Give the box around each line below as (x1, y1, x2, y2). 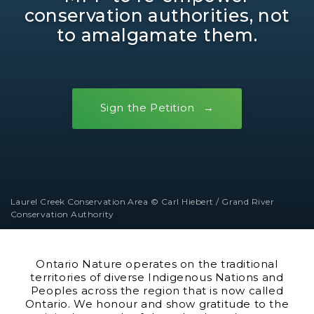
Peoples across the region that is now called (30, 284, 284, 297)
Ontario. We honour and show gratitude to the (25, 297, 289, 310)
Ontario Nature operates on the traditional (36, 257, 278, 271)
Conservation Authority (11, 208, 114, 219)
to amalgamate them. (56, 24, 258, 46)
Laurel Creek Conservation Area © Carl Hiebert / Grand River (11, 196, 275, 207)
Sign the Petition (100, 101, 195, 115)
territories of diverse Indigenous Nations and (30, 271, 284, 284)
